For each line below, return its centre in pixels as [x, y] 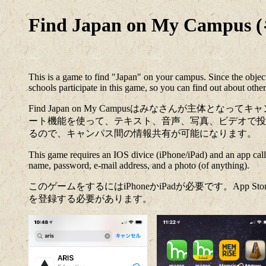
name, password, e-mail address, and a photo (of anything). [139, 165]
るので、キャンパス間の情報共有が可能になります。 [142, 133]
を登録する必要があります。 [90, 198]
